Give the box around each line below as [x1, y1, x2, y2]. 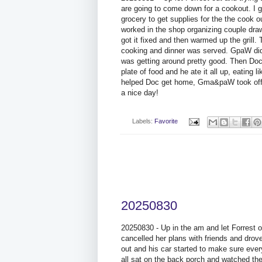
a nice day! [121, 88, 158, 98]
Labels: [132, 118, 154, 125]
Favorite [154, 118, 178, 125]
